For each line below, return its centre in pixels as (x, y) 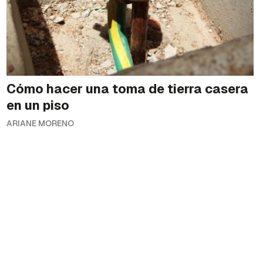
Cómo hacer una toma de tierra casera (127, 88)
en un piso (38, 105)
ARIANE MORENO (40, 123)
